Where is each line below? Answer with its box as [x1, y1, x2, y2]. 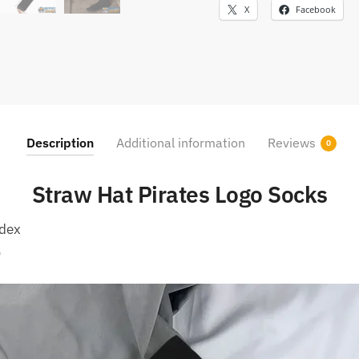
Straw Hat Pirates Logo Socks [31, 179, 328, 210]
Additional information [115, 135, 245, 151]
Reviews [267, 135, 316, 151]
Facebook [296, 3, 336, 16]
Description [26, 135, 94, 151]
